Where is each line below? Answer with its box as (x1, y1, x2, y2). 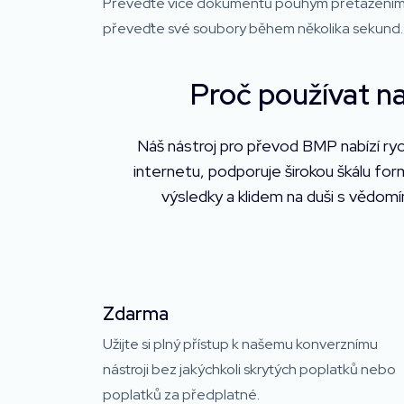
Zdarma (103, 301, 169, 326)
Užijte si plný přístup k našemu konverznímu (103, 334, 378, 353)
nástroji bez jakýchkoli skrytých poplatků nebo (103, 359, 396, 379)
